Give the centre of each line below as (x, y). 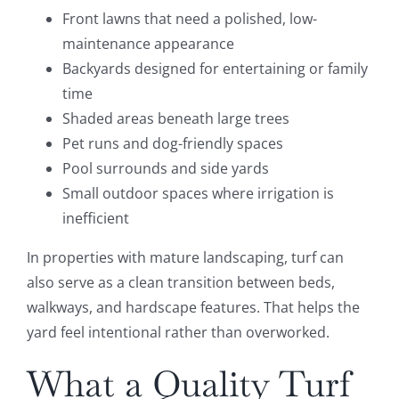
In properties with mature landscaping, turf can (185, 258)
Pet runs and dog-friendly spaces (172, 144)
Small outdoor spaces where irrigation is (198, 194)
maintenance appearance (148, 44)
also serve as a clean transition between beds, (180, 283)
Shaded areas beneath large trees (175, 119)
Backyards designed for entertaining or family (215, 69)
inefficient (95, 219)
